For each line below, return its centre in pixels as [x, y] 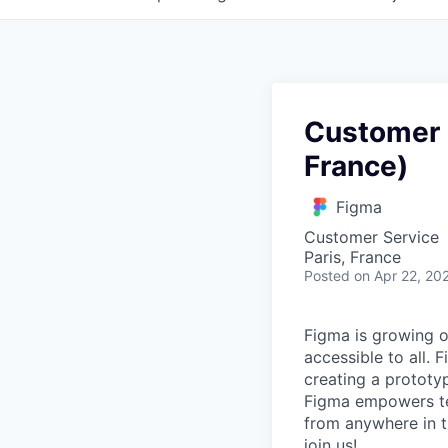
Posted [327, 275]
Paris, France [352, 257]
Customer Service [371, 237]
